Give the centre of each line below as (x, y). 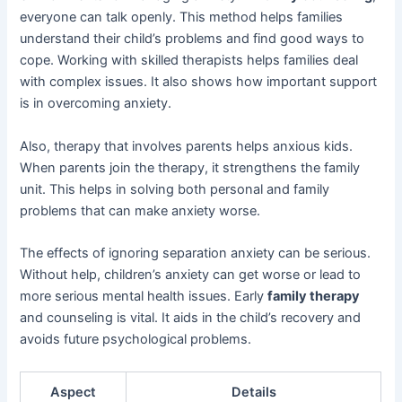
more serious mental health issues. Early (144, 297)
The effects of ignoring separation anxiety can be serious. (196, 253)
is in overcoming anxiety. (96, 104)
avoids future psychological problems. (136, 340)
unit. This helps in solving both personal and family (175, 189)
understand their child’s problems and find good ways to (192, 39)
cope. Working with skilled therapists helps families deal (189, 61)
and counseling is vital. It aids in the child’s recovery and (191, 318)
